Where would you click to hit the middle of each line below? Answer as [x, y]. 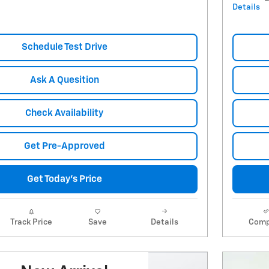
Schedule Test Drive [64, 47]
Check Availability [64, 113]
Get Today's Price [64, 180]
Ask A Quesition [64, 80]
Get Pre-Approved [64, 147]
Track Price [31, 222]
